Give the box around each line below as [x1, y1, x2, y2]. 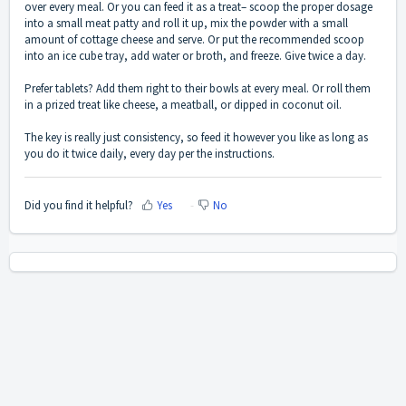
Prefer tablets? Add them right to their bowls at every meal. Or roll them [24, 81, 371, 97]
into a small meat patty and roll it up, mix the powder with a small [24, 15, 348, 32]
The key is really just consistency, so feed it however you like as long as [24, 130, 368, 146]
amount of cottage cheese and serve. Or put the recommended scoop [24, 32, 364, 48]
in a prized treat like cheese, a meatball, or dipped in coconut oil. [24, 97, 342, 113]
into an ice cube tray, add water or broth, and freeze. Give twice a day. [24, 48, 366, 64]
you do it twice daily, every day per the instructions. [24, 146, 275, 162]
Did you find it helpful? [24, 197, 133, 213]
